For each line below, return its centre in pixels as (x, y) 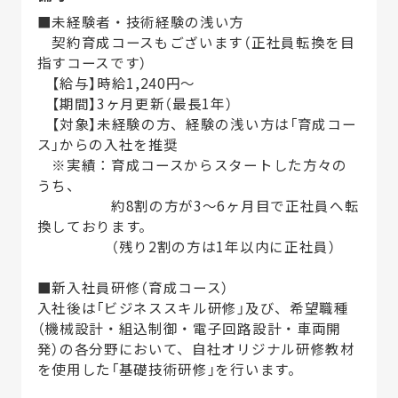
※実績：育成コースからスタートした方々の (192, 165)
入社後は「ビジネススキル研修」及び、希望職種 (193, 308)
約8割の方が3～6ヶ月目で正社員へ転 (198, 206)
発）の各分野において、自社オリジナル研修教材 (196, 349)
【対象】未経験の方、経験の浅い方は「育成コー (197, 124)
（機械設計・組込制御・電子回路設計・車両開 (189, 328)
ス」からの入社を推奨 (107, 144)
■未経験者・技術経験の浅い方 (141, 22)
